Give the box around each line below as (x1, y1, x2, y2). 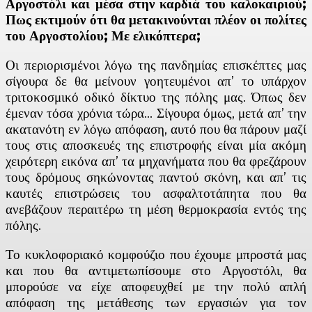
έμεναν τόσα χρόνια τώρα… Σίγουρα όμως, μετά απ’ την (6, 104, 306, 121)
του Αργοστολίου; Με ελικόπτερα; (6, 27, 201, 44)
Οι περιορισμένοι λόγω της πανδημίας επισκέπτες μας (6, 56, 306, 73)
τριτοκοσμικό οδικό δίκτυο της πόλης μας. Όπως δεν (6, 88, 306, 105)
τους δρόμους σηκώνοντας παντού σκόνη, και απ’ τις (6, 169, 306, 185)
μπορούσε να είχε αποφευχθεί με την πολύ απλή (6, 278, 306, 295)
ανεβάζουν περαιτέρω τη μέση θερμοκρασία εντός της (6, 201, 306, 217)
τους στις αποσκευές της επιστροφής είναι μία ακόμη (6, 136, 306, 153)
